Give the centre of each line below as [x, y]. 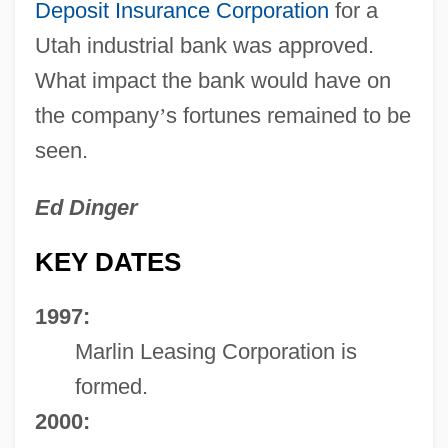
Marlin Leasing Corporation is [215, 351]
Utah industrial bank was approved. [204, 45]
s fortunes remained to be [288, 115]
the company [96, 115]
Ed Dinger [86, 207]
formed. [111, 386]
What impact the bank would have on [212, 80]
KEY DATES [107, 261]
